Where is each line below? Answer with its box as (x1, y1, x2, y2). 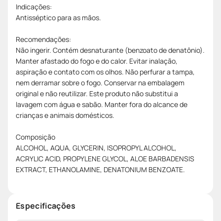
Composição (16, 132, 55, 142)
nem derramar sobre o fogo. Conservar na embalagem (16, 77, 184, 87)
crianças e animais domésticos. (16, 110, 114, 120)
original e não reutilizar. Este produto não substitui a (16, 88, 178, 98)
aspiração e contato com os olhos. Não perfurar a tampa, (16, 67, 195, 76)
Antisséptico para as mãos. (16, 12, 101, 22)
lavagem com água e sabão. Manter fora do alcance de (16, 99, 187, 109)
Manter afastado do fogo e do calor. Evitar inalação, (16, 56, 178, 66)
